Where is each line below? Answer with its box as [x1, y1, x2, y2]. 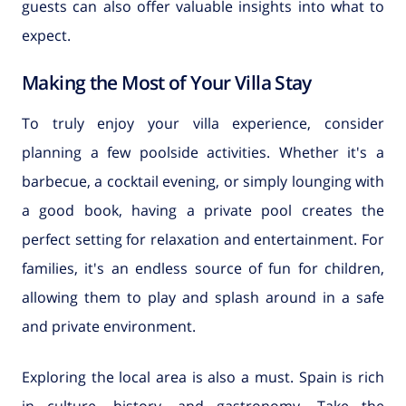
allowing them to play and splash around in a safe [22, 286, 384, 307]
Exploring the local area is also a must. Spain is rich [22, 366, 384, 387]
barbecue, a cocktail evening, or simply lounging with [22, 170, 384, 191]
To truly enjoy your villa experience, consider [22, 112, 384, 133]
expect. [22, 24, 71, 45]
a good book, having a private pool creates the [22, 199, 384, 220]
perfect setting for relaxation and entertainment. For [22, 228, 384, 249]
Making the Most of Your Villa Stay [22, 69, 312, 95]
